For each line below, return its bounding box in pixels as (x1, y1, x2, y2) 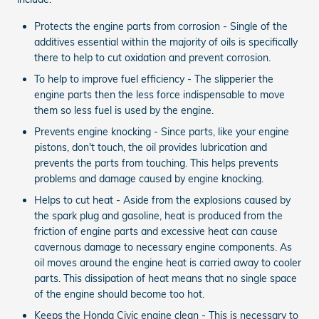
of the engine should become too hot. (34, 288, 204, 301)
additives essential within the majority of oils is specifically (34, 36, 298, 49)
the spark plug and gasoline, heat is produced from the (34, 209, 283, 223)
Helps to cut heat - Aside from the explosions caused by (34, 194, 291, 207)
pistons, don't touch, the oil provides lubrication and (34, 141, 267, 155)
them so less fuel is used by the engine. (34, 104, 214, 117)
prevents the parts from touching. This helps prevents (34, 157, 278, 170)
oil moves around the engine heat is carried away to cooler (34, 256, 301, 270)
